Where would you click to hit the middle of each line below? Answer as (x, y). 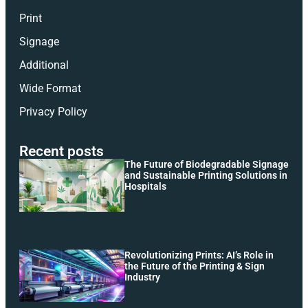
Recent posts (62, 152)
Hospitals (145, 187)
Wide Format (50, 89)
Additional (44, 65)
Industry (142, 277)
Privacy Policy (53, 112)
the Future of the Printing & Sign (194, 266)
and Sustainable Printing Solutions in (206, 176)
